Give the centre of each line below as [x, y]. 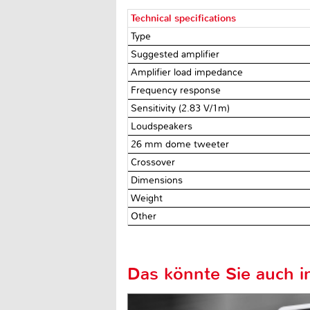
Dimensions [158, 180]
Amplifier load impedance [189, 72]
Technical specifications [184, 18]
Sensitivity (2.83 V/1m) [182, 108]
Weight [148, 198]
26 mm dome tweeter [180, 144]
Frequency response [177, 90]
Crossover [155, 162]
